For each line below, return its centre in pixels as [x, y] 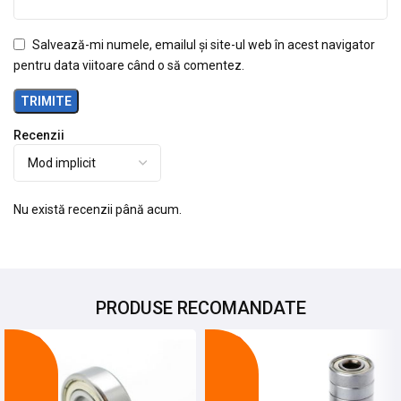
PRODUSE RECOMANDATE [200, 307]
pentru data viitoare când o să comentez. [129, 65]
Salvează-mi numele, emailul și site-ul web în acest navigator [204, 44]
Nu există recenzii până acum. [98, 209]
